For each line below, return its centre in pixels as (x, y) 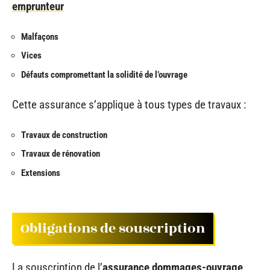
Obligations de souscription (113, 228)
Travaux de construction (64, 135)
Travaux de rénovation (61, 154)
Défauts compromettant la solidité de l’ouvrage (104, 74)
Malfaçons (40, 36)
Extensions (41, 173)
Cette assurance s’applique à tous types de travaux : (129, 105)
